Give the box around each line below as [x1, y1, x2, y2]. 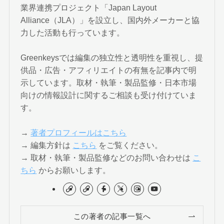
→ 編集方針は [20, 140, 73, 149]
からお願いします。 [36, 165, 111, 174]
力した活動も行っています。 [20, 27, 125, 37]
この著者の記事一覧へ [73, 212, 151, 220]
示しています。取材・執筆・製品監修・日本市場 [20, 77, 197, 87]
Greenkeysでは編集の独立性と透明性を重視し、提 [20, 52, 203, 62]
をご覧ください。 [96, 140, 163, 149]
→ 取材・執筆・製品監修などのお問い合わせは [20, 152, 193, 162]
